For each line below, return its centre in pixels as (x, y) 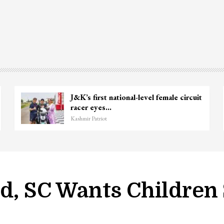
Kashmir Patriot (88, 118)
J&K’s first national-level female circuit (136, 97)
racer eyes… (91, 107)
